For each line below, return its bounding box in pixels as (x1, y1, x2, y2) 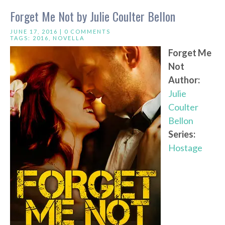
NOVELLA (53, 35, 84, 42)
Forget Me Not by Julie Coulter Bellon (10, 7, 175, 26)
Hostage (168, 142, 202, 154)
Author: (168, 74, 200, 86)
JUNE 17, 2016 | (10, 28, 64, 35)
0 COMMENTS (64, 28, 110, 35)
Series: (168, 129, 195, 140)
